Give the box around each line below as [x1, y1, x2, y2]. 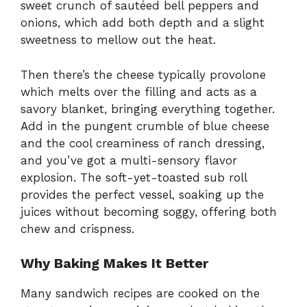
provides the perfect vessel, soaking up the [21, 187, 264, 201]
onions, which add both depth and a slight [21, 16, 265, 30]
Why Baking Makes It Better [21, 255, 208, 272]
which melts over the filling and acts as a [21, 84, 257, 99]
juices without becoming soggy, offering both [21, 204, 277, 219]
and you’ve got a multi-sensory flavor [21, 153, 237, 167]
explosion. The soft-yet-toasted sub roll [21, 170, 247, 184]
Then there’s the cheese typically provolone [21, 67, 266, 82]
